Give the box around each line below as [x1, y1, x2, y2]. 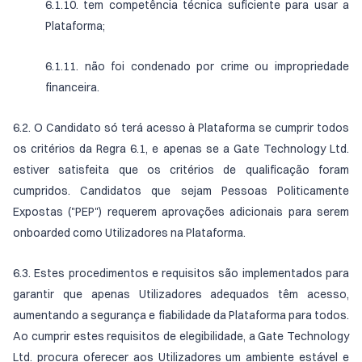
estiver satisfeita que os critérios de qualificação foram [13, 162, 349, 177]
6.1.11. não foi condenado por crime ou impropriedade [45, 59, 349, 74]
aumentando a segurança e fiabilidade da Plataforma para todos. [13, 308, 349, 322]
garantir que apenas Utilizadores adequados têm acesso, [13, 287, 349, 301]
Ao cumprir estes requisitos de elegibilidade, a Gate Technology [13, 329, 349, 343]
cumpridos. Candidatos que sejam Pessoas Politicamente [13, 183, 349, 198]
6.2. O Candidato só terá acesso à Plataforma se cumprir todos [13, 120, 349, 135]
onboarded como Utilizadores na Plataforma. [13, 225, 246, 240]
